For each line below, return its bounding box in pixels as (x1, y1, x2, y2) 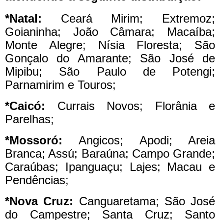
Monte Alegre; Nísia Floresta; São (5, 38, 215, 52)
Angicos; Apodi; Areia (62, 133, 215, 147)
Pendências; (5, 173, 69, 187)
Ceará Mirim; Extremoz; (42, 12, 215, 26)
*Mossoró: (5, 133, 62, 147)
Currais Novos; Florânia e (45, 99, 215, 112)
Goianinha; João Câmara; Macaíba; (5, 25, 215, 39)
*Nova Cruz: (5, 194, 74, 208)
